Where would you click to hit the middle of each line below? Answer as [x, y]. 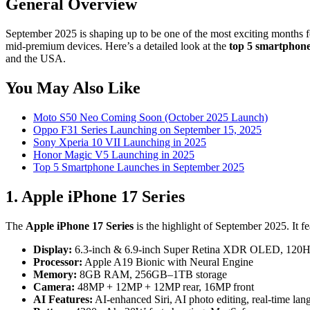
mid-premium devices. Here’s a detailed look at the [117, 46]
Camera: [54, 286]
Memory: [55, 274]
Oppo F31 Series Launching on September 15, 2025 [147, 129]
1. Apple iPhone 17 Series [95, 196]
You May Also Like [73, 88]
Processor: [58, 262]
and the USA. [36, 58]
